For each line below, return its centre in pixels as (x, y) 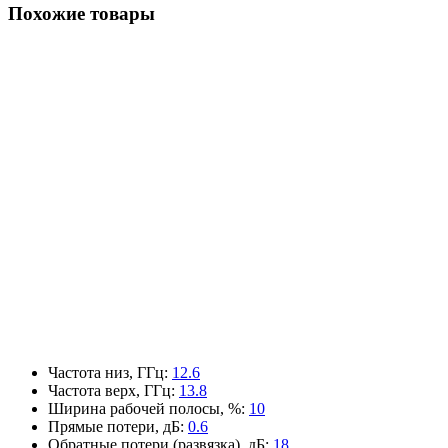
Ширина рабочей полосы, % (144, 408)
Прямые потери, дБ (114, 426)
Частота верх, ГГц (109, 390)
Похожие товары (81, 14)
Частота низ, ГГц (106, 372)
